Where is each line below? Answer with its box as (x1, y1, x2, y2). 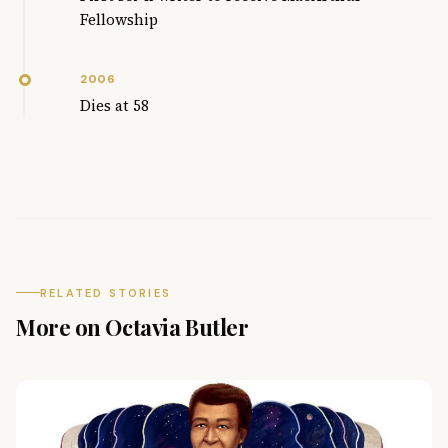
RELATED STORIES (40, 285, 171, 300)
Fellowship (80, 8, 158, 30)
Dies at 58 (80, 94, 149, 116)
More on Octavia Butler (16, 311, 249, 342)
